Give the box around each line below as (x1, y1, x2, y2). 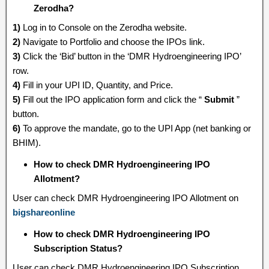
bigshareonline (13, 207, 75, 217)
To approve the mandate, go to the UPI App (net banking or (20, 123, 251, 133)
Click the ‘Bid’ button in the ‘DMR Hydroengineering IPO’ (20, 51, 241, 61)
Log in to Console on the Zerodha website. (20, 22, 187, 32)
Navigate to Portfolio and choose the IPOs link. (20, 37, 205, 47)
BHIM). (13, 138, 41, 148)
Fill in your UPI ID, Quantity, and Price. (20, 80, 173, 90)
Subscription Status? (34, 243, 122, 253)
